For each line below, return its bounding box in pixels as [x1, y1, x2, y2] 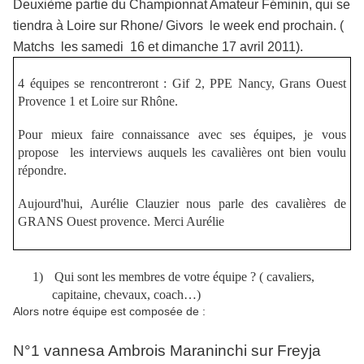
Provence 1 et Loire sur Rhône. [18, 93, 179, 108]
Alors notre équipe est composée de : [13, 304, 206, 318]
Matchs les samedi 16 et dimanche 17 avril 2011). [13, 40, 303, 54]
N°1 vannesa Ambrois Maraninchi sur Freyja [13, 341, 321, 359]
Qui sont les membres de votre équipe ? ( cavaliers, [54, 269, 314, 284]
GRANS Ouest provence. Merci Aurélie [18, 214, 228, 228]
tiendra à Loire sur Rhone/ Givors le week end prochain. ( [13, 19, 344, 33]
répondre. [18, 162, 67, 177]
